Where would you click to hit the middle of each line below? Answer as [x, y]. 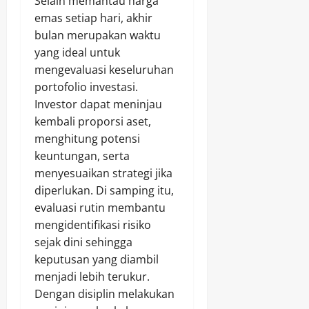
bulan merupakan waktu [98, 35]
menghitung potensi [87, 138]
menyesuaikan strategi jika [103, 173]
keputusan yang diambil [97, 259]
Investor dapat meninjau [98, 104]
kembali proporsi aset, [93, 121]
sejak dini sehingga [83, 242]
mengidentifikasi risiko [93, 225]
